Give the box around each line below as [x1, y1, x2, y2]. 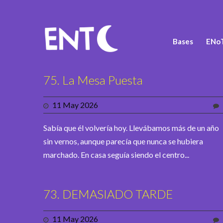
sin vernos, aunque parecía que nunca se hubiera [43, 136, 203, 146]
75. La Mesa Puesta [43, 73, 143, 88]
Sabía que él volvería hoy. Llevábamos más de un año [43, 123, 219, 133]
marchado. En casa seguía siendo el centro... [43, 150, 189, 160]
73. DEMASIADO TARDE [43, 187, 173, 202]
